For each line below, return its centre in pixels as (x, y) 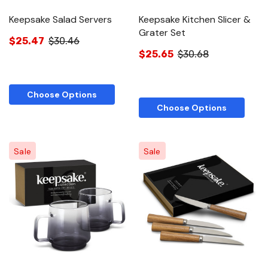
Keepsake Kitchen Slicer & (194, 20)
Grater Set (162, 33)
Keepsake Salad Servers (60, 20)
